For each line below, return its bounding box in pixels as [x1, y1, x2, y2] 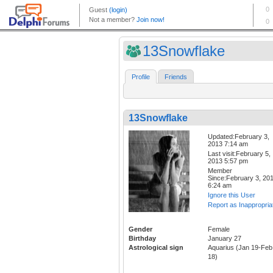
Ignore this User [208, 191, 255, 199]
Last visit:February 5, [208, 150, 271, 158]
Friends [165, 73, 187, 81]
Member [208, 167, 232, 175]
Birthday [129, 234, 156, 242]
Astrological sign [129, 243, 183, 251]
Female [208, 225, 230, 233]
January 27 [208, 234, 241, 242]
